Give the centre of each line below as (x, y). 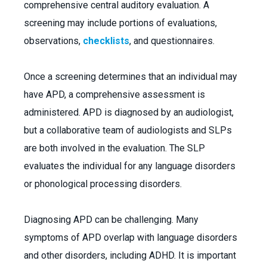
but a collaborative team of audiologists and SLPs (128, 130)
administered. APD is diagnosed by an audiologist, (129, 112)
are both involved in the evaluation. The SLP (114, 148)
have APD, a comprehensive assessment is (114, 94)
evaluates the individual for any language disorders (130, 166)
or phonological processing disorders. (104, 184)
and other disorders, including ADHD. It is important (130, 255)
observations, (53, 41)
